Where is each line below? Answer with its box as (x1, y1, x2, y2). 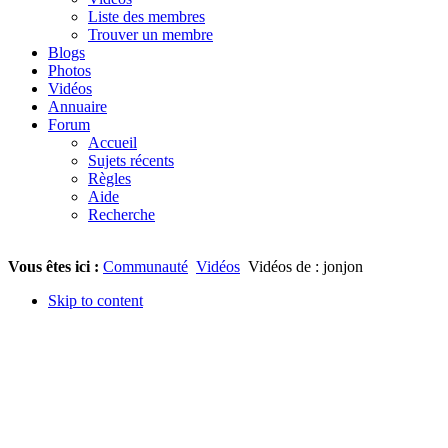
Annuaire (48, 97, 107, 115)
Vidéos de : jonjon (244, 257, 363, 275)
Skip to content (48, 291, 143, 309)
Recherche (88, 205, 155, 223)
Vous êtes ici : (8, 257, 99, 275)
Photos (48, 61, 91, 79)
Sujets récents (88, 151, 174, 169)
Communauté (103, 257, 188, 275)
